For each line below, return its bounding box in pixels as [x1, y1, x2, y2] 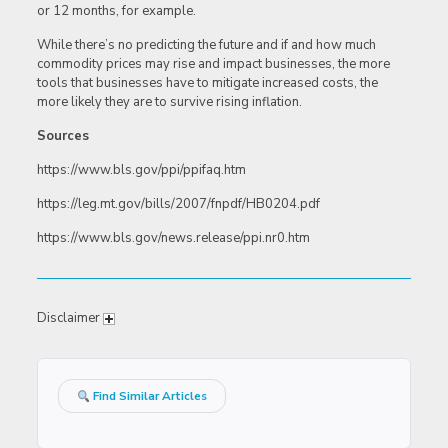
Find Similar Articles [90, 388, 208, 405]
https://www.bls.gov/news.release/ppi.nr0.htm [36, 229, 310, 248]
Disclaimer [36, 309, 103, 328]
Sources [36, 127, 89, 146]
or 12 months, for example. [36, 2, 196, 21]
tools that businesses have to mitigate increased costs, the [36, 74, 378, 93]
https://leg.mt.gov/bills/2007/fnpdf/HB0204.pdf [36, 195, 320, 214]
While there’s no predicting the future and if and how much [36, 36, 376, 55]
